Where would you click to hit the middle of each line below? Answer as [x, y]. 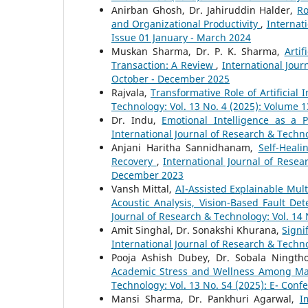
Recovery [134, 161]
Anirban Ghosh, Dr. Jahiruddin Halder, [205, 10]
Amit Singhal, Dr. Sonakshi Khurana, [197, 230]
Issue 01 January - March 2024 [181, 37]
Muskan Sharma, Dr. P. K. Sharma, [198, 51]
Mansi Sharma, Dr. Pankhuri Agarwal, [206, 299]
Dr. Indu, [137, 120]
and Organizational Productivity [186, 24]
